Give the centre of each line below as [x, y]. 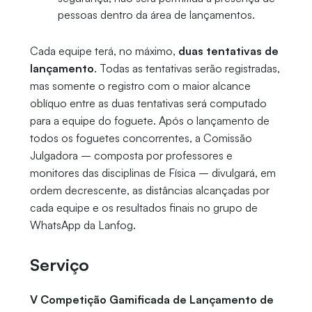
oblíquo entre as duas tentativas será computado [148, 103]
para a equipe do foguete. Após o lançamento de [149, 121]
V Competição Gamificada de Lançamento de [151, 300]
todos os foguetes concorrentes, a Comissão [141, 138]
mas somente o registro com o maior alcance [140, 86]
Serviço [61, 265]
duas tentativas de [228, 51]
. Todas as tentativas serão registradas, [187, 69]
